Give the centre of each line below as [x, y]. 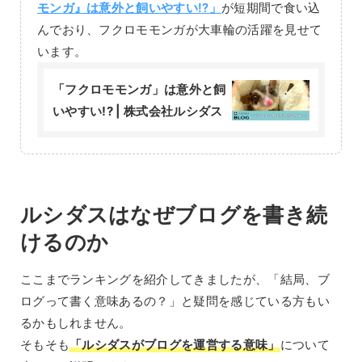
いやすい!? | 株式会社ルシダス [138, 111]
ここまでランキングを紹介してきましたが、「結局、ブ [175, 280]
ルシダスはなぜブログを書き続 [174, 214]
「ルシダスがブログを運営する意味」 [175, 345]
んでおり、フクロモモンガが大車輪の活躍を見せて [179, 30]
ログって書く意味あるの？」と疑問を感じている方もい [175, 301]
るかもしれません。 [76, 323]
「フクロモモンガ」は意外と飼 [139, 89]
